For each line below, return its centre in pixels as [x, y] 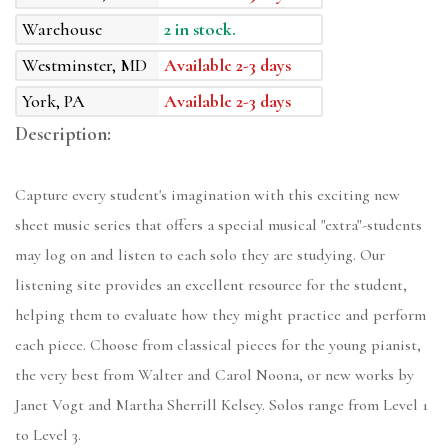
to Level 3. [48, 435]
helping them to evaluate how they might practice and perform [220, 315]
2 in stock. [200, 29]
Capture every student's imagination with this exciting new [207, 195]
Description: [63, 134]
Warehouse [62, 29]
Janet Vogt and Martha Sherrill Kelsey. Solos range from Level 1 [221, 405]
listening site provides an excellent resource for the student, [211, 285]
